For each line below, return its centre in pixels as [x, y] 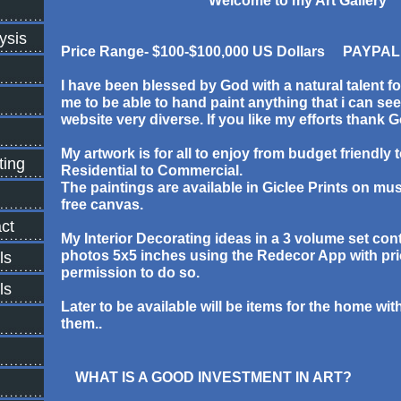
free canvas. [102, 205]
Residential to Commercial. [151, 171]
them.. [81, 324]
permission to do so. [132, 273]
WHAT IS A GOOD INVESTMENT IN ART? [213, 377]
